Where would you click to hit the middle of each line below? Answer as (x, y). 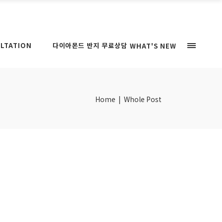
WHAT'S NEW (153, 46)
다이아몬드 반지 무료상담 (90, 46)
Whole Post (143, 99)
